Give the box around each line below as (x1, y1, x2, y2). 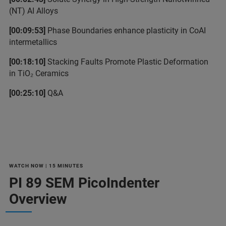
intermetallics (9, 37, 57, 47)
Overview (9, 190, 67, 207)
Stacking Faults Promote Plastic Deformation (45, 56, 208, 67)
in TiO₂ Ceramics (9, 68, 69, 78)
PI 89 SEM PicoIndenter (9, 174, 159, 191)
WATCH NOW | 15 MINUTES (9, 162, 83, 168)
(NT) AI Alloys (9, 6, 58, 16)
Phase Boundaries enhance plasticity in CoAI (45, 25, 206, 35)
